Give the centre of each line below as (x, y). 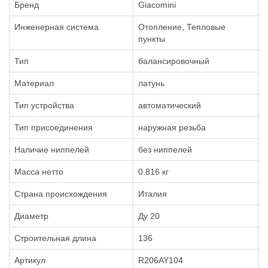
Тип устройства (44, 105)
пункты (152, 39)
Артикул (30, 260)
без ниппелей (165, 150)
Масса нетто (39, 172)
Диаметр (31, 216)
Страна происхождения (61, 194)
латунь (151, 83)
